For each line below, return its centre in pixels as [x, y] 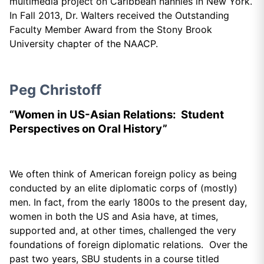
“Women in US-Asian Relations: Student [117, 114]
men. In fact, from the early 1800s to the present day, [128, 202]
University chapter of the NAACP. [84, 43]
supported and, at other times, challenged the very [123, 231]
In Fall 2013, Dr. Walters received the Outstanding [119, 15]
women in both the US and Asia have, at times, [114, 217]
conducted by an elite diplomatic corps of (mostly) [123, 188]
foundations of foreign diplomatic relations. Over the [128, 245]
